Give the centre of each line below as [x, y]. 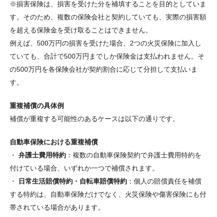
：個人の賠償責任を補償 [164, 181]
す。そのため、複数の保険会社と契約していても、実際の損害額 [108, 17]
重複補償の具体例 [37, 106]
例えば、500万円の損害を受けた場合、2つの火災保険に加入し [106, 43]
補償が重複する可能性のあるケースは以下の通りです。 [94, 119]
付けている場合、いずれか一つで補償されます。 [84, 168]
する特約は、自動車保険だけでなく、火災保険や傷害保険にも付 [108, 194]
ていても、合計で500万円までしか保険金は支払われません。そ [107, 56]
